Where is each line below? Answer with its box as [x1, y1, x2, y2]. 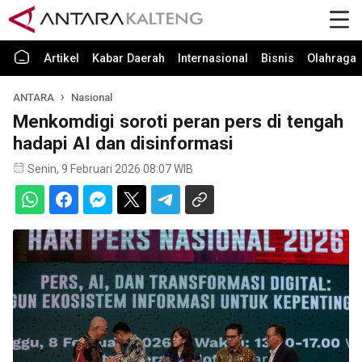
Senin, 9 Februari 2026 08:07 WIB [27, 162, 193, 175]
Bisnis [261, 52, 294, 65]
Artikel [44, 52, 79, 65]
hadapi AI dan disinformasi [13, 133, 234, 154]
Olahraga [307, 52, 356, 65]
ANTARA [13, 91, 54, 103]
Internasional [178, 52, 248, 65]
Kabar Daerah [92, 52, 165, 65]
